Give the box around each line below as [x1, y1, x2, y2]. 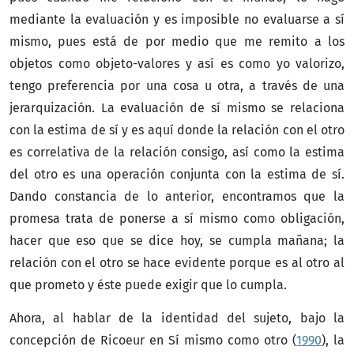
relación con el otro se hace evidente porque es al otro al [9, 254, 345, 270]
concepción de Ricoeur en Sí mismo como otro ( [9, 332, 296, 348]
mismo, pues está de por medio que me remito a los [9, 33, 345, 49]
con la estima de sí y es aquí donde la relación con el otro [9, 122, 345, 137]
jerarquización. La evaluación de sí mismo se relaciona [9, 100, 345, 115]
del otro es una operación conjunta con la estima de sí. [9, 166, 345, 182]
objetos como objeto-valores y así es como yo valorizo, [9, 55, 345, 71]
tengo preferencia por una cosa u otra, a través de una [9, 77, 345, 93]
